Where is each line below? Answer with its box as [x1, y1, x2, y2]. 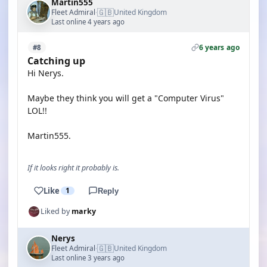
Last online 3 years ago [51, 253, 125, 262]
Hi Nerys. [27, 67, 64, 79]
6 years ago [198, 42, 240, 52]
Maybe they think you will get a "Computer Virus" [27, 92, 224, 104]
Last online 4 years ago [51, 17, 125, 26]
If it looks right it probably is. [27, 163, 119, 173]
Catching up [27, 54, 85, 67]
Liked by [41, 206, 72, 216]
